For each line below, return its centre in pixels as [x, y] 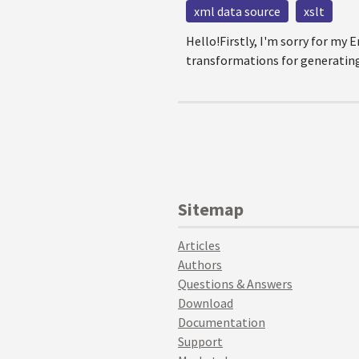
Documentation [222, 322]
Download [206, 303]
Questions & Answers [235, 284]
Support [200, 341]
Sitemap [211, 209]
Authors [200, 264]
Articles [199, 245]
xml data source [237, 11]
